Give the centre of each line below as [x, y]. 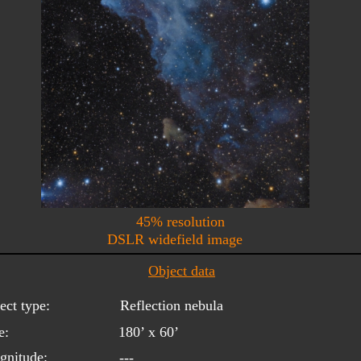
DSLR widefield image [175, 239]
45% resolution [180, 221]
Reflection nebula [172, 305]
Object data [182, 270]
